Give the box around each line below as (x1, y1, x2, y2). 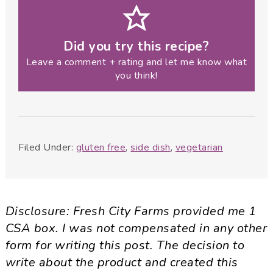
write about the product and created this (5, 254, 238, 271)
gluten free (76, 141, 126, 155)
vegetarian (175, 141, 223, 155)
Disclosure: (5, 203, 73, 220)
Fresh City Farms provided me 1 (73, 203, 257, 220)
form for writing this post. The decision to (5, 237, 245, 254)
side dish (130, 141, 171, 155)
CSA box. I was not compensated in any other (5, 220, 268, 237)
